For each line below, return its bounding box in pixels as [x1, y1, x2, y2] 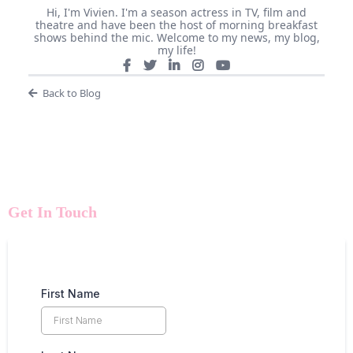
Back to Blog [42, 85, 101, 100]
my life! [157, 42, 196, 58]
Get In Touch [8, 203, 97, 221]
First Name [41, 286, 100, 300]
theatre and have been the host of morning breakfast [35, 17, 318, 32]
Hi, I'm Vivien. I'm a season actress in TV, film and [46, 4, 307, 20]
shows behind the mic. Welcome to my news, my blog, [33, 29, 320, 45]
